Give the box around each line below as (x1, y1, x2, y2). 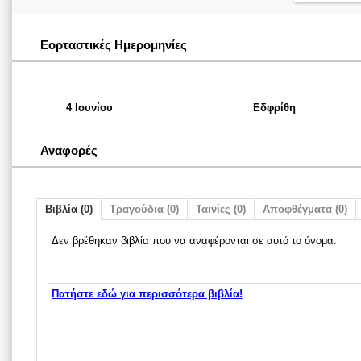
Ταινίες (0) (196, 203, 246, 216)
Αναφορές (40, 143, 98, 157)
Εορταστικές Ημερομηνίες (40, 38, 187, 52)
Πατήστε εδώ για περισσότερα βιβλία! (51, 287, 243, 300)
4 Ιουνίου (66, 102, 113, 114)
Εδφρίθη (253, 102, 296, 114)
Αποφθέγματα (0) (263, 203, 347, 216)
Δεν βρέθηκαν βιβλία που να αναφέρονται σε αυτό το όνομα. (51, 234, 337, 247)
